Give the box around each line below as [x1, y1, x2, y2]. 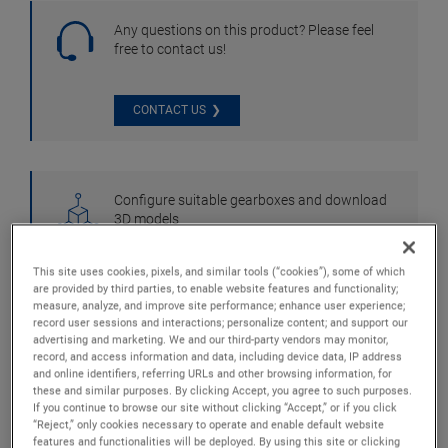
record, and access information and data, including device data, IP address [33, 348, 403, 363]
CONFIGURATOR [132, 273, 220, 288]
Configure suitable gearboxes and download [113, 191, 387, 208]
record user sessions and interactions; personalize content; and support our [33, 314, 409, 329]
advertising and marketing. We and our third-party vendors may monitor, [33, 331, 389, 346]
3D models [113, 210, 179, 227]
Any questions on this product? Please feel [113, 21, 374, 38]
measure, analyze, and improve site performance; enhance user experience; [33, 297, 406, 312]
